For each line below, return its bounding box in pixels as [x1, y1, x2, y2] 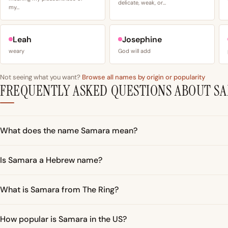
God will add [118, 47, 151, 54]
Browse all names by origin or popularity [82, 72, 205, 81]
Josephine [122, 34, 162, 45]
